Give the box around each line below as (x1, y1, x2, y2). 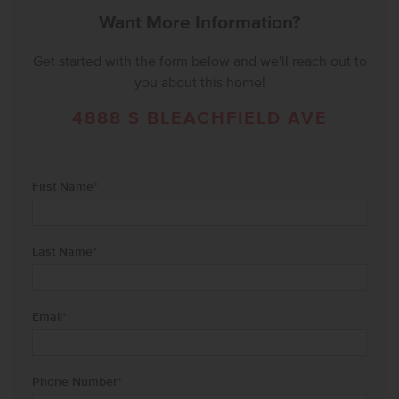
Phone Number (31, 374, 118, 391)
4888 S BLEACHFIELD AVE (71, 108, 328, 131)
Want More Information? (98, 12, 301, 36)
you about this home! (134, 73, 265, 92)
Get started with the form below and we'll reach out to (32, 52, 367, 70)
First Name (31, 179, 94, 196)
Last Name (31, 244, 93, 261)
